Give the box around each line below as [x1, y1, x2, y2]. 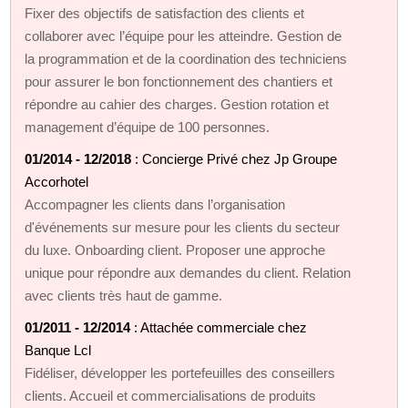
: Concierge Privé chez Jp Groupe [131, 150, 338, 167]
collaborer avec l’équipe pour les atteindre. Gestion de [25, 27, 342, 44]
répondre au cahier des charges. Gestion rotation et [25, 96, 330, 112]
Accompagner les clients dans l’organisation [25, 196, 286, 212]
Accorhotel [25, 173, 89, 189]
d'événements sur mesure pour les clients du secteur [25, 219, 341, 235]
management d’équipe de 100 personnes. [25, 118, 270, 135]
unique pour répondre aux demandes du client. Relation [25, 264, 352, 280]
